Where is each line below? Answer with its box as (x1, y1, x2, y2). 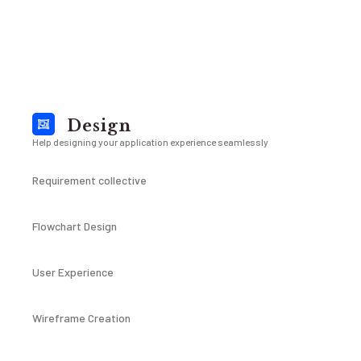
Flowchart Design (32, 219, 117, 233)
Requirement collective (32, 173, 147, 187)
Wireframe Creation (32, 311, 131, 325)
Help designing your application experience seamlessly (32, 136, 268, 147)
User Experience (32, 265, 114, 279)
